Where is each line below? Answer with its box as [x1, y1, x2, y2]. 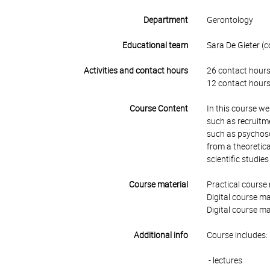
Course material [129, 180, 189, 189]
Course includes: [206, 230, 268, 240]
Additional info [134, 230, 189, 240]
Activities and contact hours [84, 66, 189, 75]
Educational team [122, 40, 189, 50]
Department [143, 15, 189, 25]
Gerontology [206, 15, 253, 25]
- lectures [206, 256, 242, 265]
